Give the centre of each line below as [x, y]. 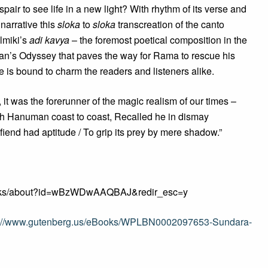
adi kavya [49, 40]
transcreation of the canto [170, 24]
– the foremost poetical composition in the [158, 40]
